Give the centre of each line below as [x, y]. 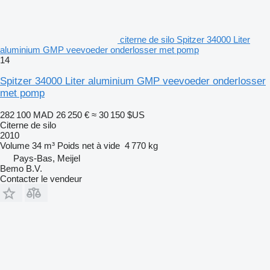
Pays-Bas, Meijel [47, 158]
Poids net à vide [89, 145]
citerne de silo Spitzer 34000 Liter [185, 39]
